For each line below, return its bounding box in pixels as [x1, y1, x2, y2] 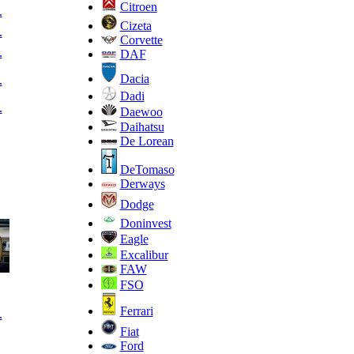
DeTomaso [119, 162, 175, 176]
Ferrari [119, 303, 153, 318]
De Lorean [119, 134, 174, 148]
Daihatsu [119, 119, 164, 134]
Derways [119, 176, 165, 190]
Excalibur [119, 247, 168, 262]
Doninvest [119, 216, 171, 230]
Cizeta [119, 18, 152, 32]
